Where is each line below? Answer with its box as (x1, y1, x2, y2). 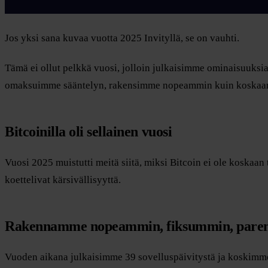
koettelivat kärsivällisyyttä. (5, 174, 121, 186)
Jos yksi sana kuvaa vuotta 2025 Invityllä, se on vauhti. (5, 32, 239, 44)
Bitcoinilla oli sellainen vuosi (5, 123, 172, 139)
